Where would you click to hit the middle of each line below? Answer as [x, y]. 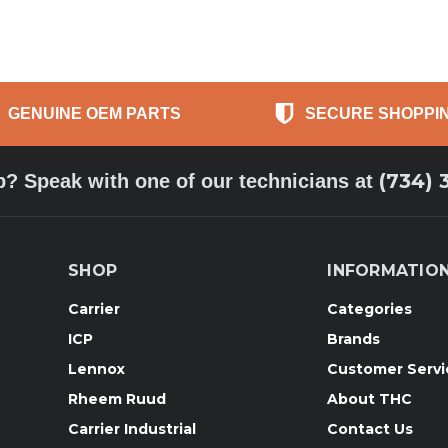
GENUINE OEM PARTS [95, 113]
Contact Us [370, 428]
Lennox [96, 368]
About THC [370, 398]
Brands [354, 338]
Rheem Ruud [117, 398]
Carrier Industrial [132, 428]
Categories [370, 308]
